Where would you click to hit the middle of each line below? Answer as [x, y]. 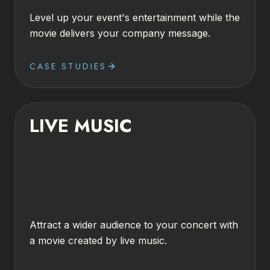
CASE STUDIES [68, 66]
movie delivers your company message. [120, 33]
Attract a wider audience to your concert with [134, 225]
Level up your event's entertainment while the [135, 17]
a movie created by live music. [98, 240]
